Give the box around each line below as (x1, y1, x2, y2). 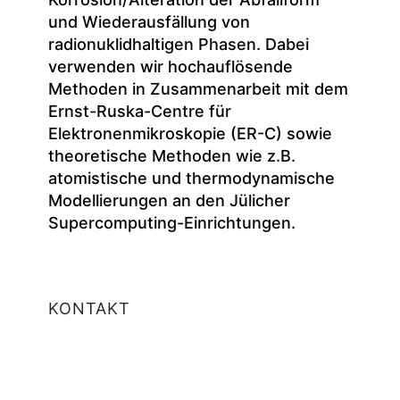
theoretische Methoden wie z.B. (48, 146, 296, 165)
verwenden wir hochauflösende (48, 56, 293, 76)
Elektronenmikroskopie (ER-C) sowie (48, 123, 332, 143)
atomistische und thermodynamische (48, 168, 335, 187)
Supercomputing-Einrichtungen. (48, 212, 296, 232)
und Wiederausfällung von (48, 12, 250, 31)
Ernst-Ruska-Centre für (48, 101, 231, 121)
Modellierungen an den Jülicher (48, 190, 290, 210)
